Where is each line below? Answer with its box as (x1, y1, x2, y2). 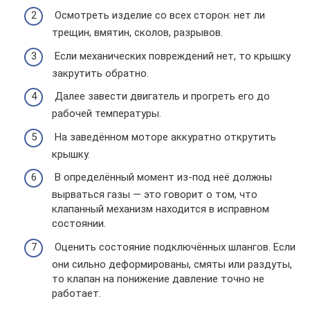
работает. (52, 286, 101, 300)
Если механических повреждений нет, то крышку (52, 49, 291, 62)
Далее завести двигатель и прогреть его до (52, 90, 270, 103)
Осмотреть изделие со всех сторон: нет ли (52, 9, 265, 22)
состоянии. (52, 217, 106, 230)
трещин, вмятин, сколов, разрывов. (52, 26, 223, 39)
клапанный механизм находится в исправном (52, 203, 269, 216)
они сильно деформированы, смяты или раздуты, (52, 257, 292, 271)
